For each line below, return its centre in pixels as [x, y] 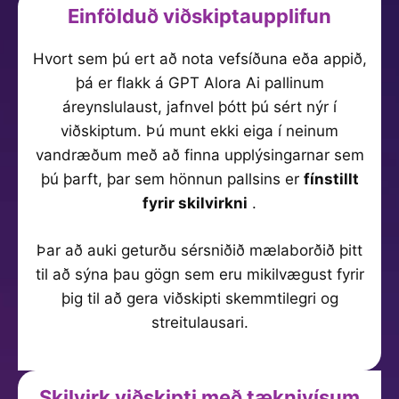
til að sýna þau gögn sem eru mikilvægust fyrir [199, 274]
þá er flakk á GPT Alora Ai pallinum [199, 83]
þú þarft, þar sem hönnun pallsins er [172, 179]
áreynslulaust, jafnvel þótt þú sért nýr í [199, 107]
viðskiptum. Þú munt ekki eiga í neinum [199, 131]
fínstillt [331, 179]
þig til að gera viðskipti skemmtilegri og [199, 298]
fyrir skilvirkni [195, 203]
